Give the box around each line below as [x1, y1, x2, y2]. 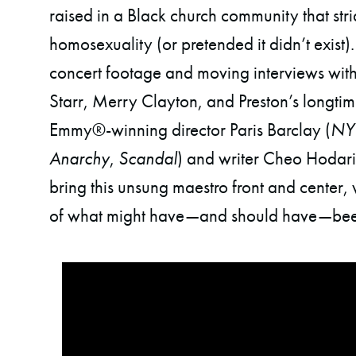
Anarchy [49, 146, 110, 170]
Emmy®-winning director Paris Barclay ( [49, 118, 331, 141]
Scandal [118, 146, 177, 170]
